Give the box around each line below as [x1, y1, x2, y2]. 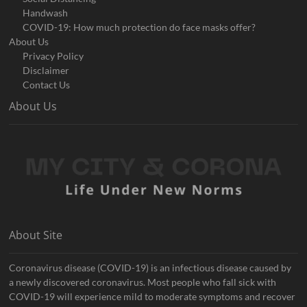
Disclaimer [23, 64, 70, 76]
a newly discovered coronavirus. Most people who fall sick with [9, 275, 277, 288]
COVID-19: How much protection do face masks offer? [23, 21, 256, 33]
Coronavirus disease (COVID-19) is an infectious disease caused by [9, 261, 292, 273]
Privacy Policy [23, 49, 84, 62]
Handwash [23, 6, 69, 19]
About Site [9, 227, 63, 243]
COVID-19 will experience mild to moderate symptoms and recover [9, 290, 296, 302]
